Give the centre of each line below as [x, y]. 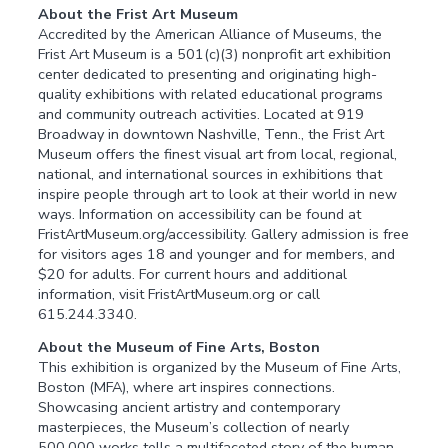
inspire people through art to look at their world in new [218, 194]
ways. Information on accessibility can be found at [200, 214]
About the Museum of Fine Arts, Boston [179, 346]
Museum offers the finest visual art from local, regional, [218, 154]
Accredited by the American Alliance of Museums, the [210, 34]
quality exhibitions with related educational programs [211, 94]
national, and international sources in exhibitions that [210, 174]
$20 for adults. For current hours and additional [193, 274]
